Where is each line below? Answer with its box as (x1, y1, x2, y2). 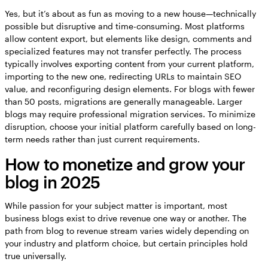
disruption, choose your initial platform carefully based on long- (5, 121, 256, 132)
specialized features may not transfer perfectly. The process (5, 46, 242, 57)
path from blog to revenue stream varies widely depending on (5, 226, 249, 236)
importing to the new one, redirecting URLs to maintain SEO (5, 71, 241, 82)
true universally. (5, 251, 66, 261)
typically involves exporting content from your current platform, (5, 59, 254, 69)
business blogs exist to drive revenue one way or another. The (5, 213, 246, 224)
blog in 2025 (5, 172, 100, 192)
